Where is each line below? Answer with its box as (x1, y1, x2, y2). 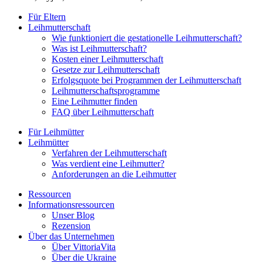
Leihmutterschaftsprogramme (52, 85, 160, 96)
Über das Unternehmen (28, 231, 114, 241)
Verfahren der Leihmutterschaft (52, 147, 167, 158)
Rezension (52, 220, 90, 231)
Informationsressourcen (28, 199, 114, 210)
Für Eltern (28, 11, 66, 22)
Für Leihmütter (28, 126, 84, 137)
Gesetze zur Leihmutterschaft (52, 64, 160, 75)
